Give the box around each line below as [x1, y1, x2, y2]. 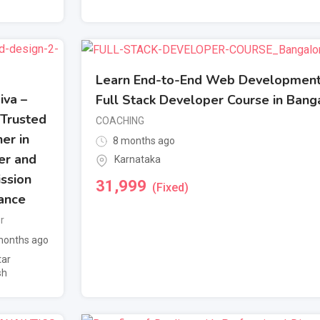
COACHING [96, 115, 144, 127]
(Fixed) [152, 180, 189, 194]
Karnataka [114, 154, 161, 166]
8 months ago [111, 135, 175, 147]
